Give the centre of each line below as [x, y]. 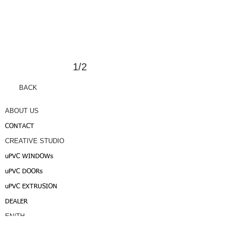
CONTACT [20, 126]
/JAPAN [38, 219]
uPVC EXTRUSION [31, 187]
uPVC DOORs [24, 172]
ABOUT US [22, 111]
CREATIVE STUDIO [35, 141]
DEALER [16, 202]
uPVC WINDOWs [29, 156]
